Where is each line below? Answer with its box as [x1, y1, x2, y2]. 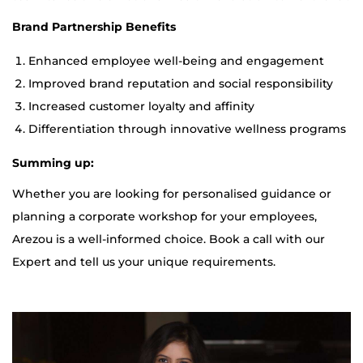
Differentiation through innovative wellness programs [28, 122, 346, 137]
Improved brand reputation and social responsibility [28, 76, 333, 92]
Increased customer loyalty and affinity [28, 99, 254, 114]
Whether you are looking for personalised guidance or [12, 186, 331, 202]
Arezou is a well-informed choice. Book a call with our [12, 232, 325, 247]
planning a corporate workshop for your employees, [12, 209, 317, 224]
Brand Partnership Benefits [12, 19, 176, 35]
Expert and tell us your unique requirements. [12, 254, 275, 270]
